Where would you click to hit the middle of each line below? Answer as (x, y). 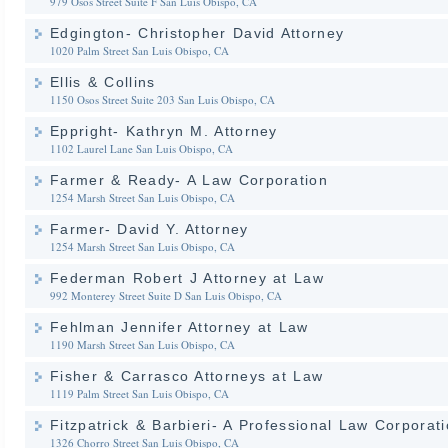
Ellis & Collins (103, 82)
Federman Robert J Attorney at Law (187, 278)
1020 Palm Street (89, 50)
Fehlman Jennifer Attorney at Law (179, 327)
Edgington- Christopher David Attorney (197, 33)
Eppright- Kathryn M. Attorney (164, 131)
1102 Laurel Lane (91, 148)
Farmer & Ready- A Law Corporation (189, 180)
